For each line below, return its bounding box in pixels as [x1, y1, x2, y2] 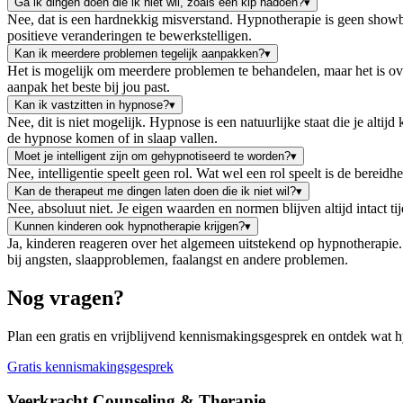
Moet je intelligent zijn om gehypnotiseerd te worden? [14, 148, 291, 163]
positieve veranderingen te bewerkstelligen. [7, 27, 252, 43]
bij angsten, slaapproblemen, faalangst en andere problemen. [7, 251, 348, 267]
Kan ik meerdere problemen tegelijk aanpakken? [14, 46, 264, 60]
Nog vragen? [7, 285, 124, 309]
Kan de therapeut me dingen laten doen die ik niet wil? [14, 184, 296, 198]
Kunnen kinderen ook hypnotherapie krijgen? [14, 219, 245, 233]
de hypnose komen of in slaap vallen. [7, 130, 218, 146]
